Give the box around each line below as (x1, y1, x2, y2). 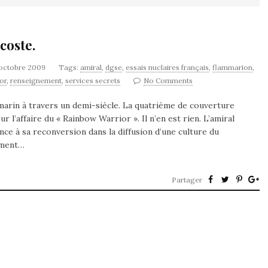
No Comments (144, 76, 193, 85)
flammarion (212, 63, 252, 72)
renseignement (10, 76, 62, 85)
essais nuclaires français (126, 63, 209, 72)
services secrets (65, 76, 120, 85)
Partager (172, 175, 202, 184)
